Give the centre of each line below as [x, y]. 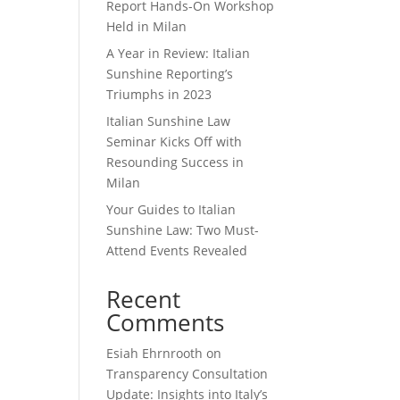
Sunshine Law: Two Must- [183, 230]
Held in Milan [147, 26]
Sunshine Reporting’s [170, 74]
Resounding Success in [175, 162]
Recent [144, 299]
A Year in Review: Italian [179, 53]
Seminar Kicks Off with [175, 142]
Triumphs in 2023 [159, 94]
